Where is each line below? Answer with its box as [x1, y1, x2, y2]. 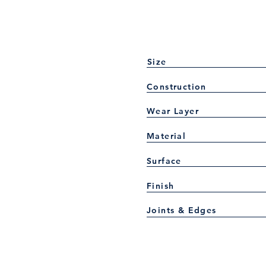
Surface [147, 156, 182, 166]
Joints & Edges [147, 205, 217, 216]
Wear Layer [147, 106, 199, 116]
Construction [147, 81, 207, 92]
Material [147, 131, 186, 141]
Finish [147, 180, 175, 191]
